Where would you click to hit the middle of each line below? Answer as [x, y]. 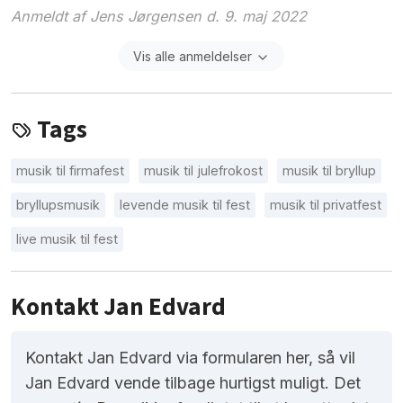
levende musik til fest [185, 205]
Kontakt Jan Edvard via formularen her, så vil [190, 358]
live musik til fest [67, 239]
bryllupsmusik [58, 205]
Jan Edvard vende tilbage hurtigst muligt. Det [193, 383]
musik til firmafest [70, 171]
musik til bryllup [329, 171]
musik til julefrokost [203, 171]
